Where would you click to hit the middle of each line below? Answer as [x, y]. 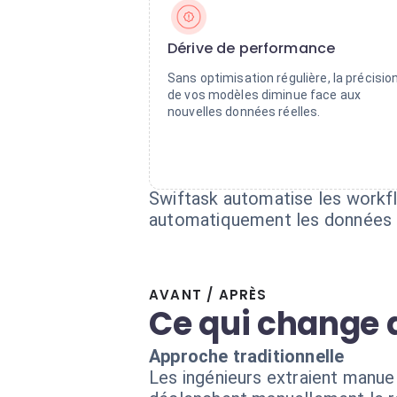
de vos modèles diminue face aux [265, 95]
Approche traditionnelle [247, 356]
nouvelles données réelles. [244, 112]
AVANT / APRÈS [208, 295]
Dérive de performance [252, 48]
